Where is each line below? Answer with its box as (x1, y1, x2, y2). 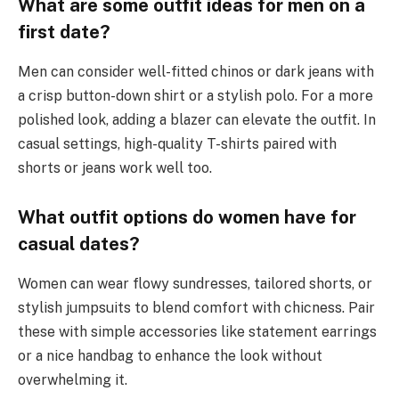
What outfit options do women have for (18, 207, 356, 229)
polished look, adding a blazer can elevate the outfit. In (18, 110, 376, 128)
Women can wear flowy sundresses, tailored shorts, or (18, 274, 372, 292)
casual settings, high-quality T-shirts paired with (18, 134, 337, 152)
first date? (18, 21, 110, 44)
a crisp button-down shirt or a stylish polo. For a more (18, 86, 373, 104)
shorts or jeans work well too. (18, 159, 212, 176)
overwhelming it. (18, 370, 127, 388)
